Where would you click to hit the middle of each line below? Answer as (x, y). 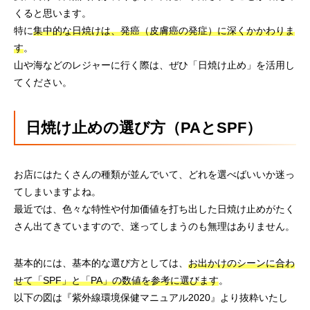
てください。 (43, 82)
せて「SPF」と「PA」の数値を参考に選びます (116, 280)
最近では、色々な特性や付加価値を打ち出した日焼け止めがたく (154, 209)
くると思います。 (53, 13)
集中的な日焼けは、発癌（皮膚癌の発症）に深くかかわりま (164, 30)
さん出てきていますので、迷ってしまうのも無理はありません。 (154, 226)
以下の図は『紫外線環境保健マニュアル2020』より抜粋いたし (151, 298)
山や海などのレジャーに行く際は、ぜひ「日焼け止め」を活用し (154, 65)
